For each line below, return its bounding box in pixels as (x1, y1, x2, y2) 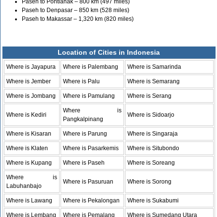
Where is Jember (6, 77, 51, 85)
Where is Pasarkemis (63, 144, 119, 152)
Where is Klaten (6, 144, 48, 152)
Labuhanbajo (6, 182, 42, 189)
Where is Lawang (6, 197, 53, 204)
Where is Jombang (6, 92, 56, 99)
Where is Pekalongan (63, 197, 120, 204)
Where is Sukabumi (127, 197, 179, 204)
